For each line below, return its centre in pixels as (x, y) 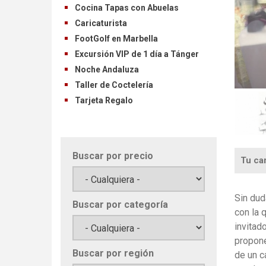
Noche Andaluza (107, 69)
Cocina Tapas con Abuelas (127, 7)
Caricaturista (101, 23)
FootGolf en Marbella (116, 38)
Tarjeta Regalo (104, 100)
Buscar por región (113, 253)
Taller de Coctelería (114, 85)
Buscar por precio (113, 156)
